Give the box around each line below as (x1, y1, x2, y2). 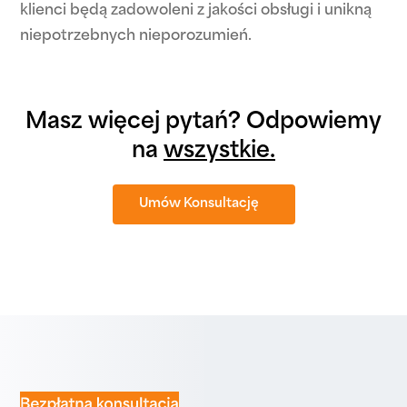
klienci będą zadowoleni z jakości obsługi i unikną (20, 4, 372, 18)
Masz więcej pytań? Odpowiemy (25, 112, 382, 134)
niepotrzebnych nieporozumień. (20, 29, 253, 44)
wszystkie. (164, 141, 275, 163)
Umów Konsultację (139, 197, 259, 211)
